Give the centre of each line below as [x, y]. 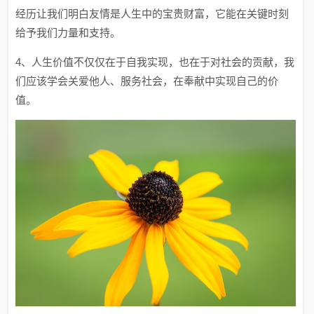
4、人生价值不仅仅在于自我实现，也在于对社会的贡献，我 [155, 62]
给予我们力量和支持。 [68, 33]
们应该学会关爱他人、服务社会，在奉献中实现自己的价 [147, 81]
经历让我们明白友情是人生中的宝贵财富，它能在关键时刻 [152, 14]
